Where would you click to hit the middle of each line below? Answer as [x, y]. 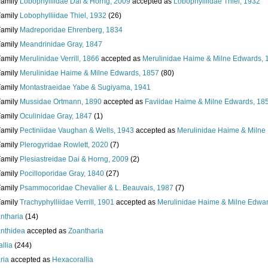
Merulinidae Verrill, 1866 [60, 59]
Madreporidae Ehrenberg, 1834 [71, 30]
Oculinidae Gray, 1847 [56, 116]
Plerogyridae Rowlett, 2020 [64, 145]
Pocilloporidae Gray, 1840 [62, 174]
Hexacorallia [73, 260]
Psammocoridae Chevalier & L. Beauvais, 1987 [97, 188]
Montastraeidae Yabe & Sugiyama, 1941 [85, 88]
